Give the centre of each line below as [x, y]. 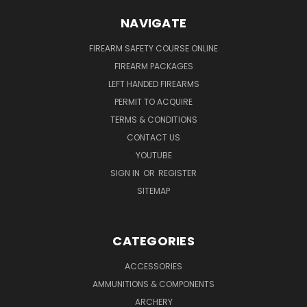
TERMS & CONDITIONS [153, 119]
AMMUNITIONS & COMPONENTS [153, 284]
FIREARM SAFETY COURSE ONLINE [153, 48]
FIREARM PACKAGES [153, 66]
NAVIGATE [153, 23]
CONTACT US [153, 137]
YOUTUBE [153, 155]
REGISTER [177, 173]
